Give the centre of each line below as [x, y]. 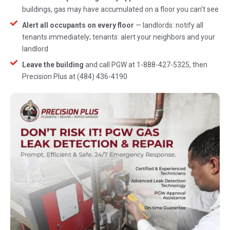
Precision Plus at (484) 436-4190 [74, 76]
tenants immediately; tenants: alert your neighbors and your [118, 37]
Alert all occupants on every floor [78, 25]
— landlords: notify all [168, 25]
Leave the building [53, 64]
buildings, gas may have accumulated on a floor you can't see [120, 9]
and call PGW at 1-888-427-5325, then [145, 64]
